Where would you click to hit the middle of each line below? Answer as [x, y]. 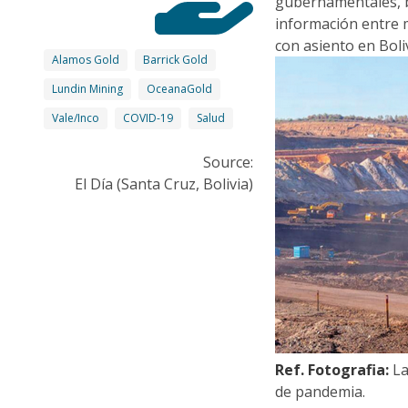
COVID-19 [148, 117]
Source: [229, 162]
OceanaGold [179, 88]
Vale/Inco [76, 117]
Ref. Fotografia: [332, 369]
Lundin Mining [87, 88]
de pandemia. [321, 391]
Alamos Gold [86, 59]
